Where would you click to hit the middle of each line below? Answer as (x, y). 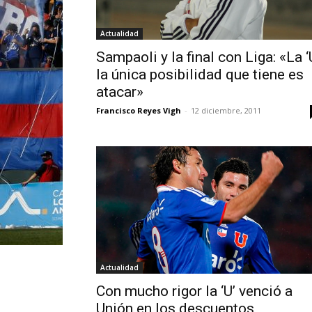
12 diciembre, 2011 (226, 110)
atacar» (120, 92)
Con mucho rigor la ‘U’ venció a (194, 291)
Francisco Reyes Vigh (139, 110)
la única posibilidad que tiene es (200, 74)
